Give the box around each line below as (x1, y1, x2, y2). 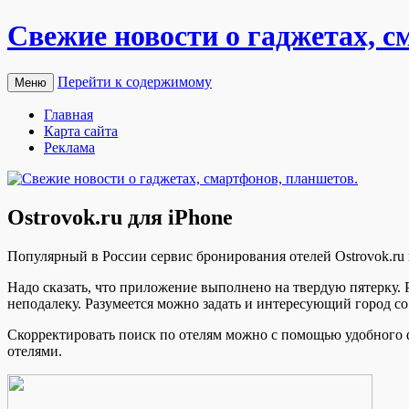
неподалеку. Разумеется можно (7, 295, 203, 311)
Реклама (44, 139, 95, 155)
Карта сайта (44, 122, 118, 139)
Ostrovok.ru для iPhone (7, 204, 233, 229)
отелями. (7, 342, 62, 359)
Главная (44, 106, 93, 122)
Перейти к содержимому (58, 73, 212, 89)
